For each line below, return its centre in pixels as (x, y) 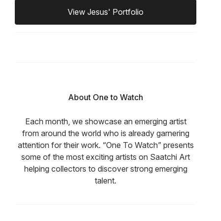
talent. (106, 181)
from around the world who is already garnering (106, 133)
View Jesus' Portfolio (106, 12)
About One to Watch (106, 97)
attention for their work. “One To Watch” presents (106, 145)
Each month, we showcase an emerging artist (106, 122)
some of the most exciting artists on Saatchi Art (106, 157)
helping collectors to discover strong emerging (106, 169)
